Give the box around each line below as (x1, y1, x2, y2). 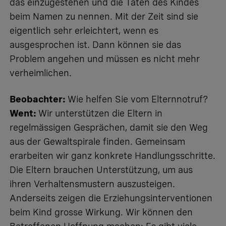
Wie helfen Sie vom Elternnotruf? (68, 93, 208, 104)
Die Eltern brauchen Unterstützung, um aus (10, 164, 193, 175)
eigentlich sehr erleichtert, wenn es (10, 25, 158, 36)
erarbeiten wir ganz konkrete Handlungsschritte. (10, 150, 215, 161)
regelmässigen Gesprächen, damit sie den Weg (10, 122, 208, 133)
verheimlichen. (10, 67, 74, 78)
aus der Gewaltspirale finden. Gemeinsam (10, 136, 185, 147)
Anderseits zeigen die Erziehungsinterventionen (10, 192, 212, 203)
